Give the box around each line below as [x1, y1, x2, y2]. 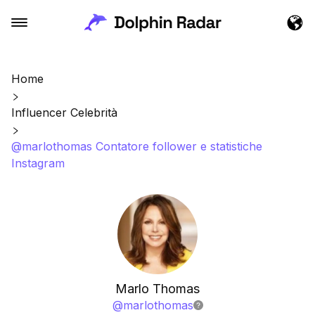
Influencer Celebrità [11, 105, 117, 120]
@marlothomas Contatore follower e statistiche [11, 139, 262, 153]
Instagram [11, 156, 65, 170]
